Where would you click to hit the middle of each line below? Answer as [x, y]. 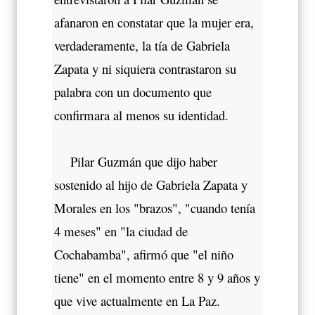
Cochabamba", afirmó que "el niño [144, 254]
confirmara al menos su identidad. [141, 115]
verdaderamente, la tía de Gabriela [142, 45]
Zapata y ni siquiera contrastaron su [145, 68]
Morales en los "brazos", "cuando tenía [155, 207]
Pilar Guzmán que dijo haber [136, 161]
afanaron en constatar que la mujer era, [154, 22]
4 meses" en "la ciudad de [121, 231]
